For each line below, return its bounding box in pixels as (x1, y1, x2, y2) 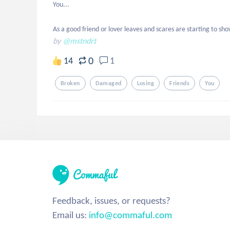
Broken (61, 80, 80, 87)
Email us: (52, 209, 89, 221)
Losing (137, 80, 155, 87)
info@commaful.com (89, 209, 172, 221)
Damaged (95, 80, 122, 87)
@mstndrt (63, 36, 96, 46)
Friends (169, 80, 190, 87)
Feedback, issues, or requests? (52, 195, 170, 207)
